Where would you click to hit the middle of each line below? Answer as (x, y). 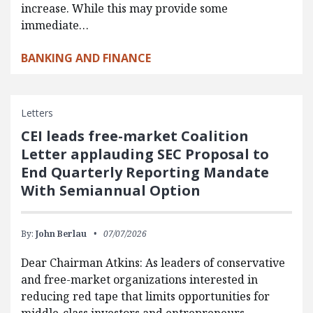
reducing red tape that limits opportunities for (145, 296)
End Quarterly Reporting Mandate (145, 172)
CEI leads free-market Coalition (135, 136)
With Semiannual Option (111, 190)
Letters (37, 112)
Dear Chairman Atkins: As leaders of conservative (153, 262)
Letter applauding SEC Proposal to (145, 154)
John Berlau (61, 233)
